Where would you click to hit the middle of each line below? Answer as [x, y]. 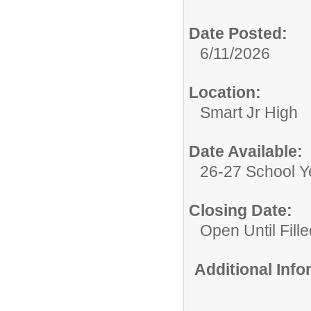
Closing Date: [241, 210]
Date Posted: [238, 33]
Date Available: [246, 151]
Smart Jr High [249, 112]
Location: [225, 92]
